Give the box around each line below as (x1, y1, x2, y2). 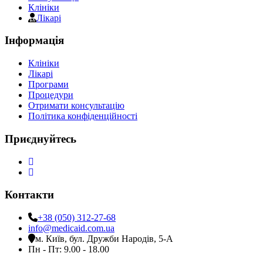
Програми (28, 79, 69, 90)
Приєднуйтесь (5, 132, 76, 145)
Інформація (5, 34, 64, 47)
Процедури (28, 90, 73, 100)
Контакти (5, 188, 54, 201)
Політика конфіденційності (28, 111, 137, 122)
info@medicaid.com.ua (28, 222, 114, 233)
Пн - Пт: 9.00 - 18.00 (28, 244, 109, 254)
